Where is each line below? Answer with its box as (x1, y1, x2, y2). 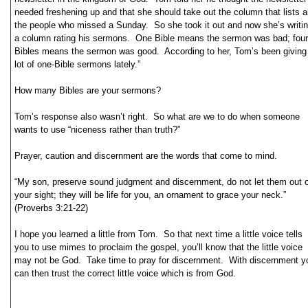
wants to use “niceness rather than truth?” (14, 124, 180, 135)
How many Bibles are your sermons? (14, 85, 161, 96)
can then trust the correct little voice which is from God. (14, 268, 236, 278)
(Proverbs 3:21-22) (14, 203, 88, 213)
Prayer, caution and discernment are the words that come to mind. (14, 151, 277, 161)
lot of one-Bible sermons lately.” (14, 59, 140, 69)
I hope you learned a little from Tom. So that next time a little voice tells (14, 229, 302, 239)
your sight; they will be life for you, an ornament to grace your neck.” (14, 190, 286, 200)
